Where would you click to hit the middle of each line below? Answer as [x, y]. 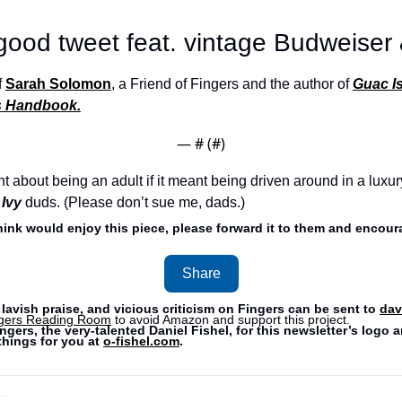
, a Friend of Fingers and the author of [232, 84]
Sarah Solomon [58, 84]
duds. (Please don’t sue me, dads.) [137, 202]
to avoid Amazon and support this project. [232, 319]
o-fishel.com [141, 341]
